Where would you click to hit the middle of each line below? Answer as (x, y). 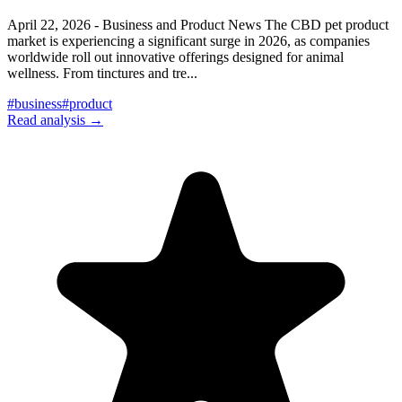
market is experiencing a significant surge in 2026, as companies (188, 40)
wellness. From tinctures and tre (97, 73)
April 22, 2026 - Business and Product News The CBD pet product (198, 24)
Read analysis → (55, 119)
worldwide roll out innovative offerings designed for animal (175, 57)
